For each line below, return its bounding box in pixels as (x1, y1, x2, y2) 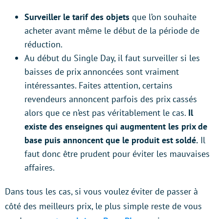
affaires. (24, 161, 55, 173)
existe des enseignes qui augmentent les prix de (24, 120, 207, 132)
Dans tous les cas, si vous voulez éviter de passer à (5, 185, 198, 197)
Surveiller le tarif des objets (24, 11, 130, 22)
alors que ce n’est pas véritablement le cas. (24, 107, 188, 118)
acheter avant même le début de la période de (24, 24, 199, 36)
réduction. (24, 38, 63, 50)
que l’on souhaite (130, 11, 197, 22)
